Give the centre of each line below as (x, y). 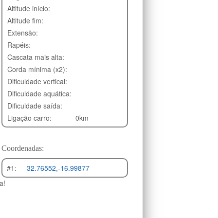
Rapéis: (19, 45)
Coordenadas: (23, 148)
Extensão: (23, 32)
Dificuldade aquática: (41, 93)
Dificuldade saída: (35, 105)
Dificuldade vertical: (37, 81)
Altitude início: (29, 8)
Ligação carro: (29, 118)
